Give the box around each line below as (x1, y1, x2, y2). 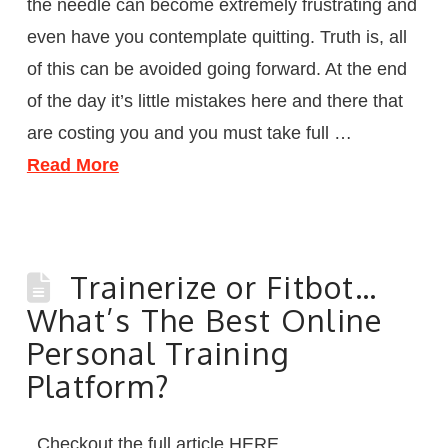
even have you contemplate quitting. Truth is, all (26, 26, 407, 47)
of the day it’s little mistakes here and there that (26, 90, 403, 111)
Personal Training (26, 333, 291, 372)
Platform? (26, 366, 171, 405)
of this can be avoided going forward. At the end (26, 58, 407, 79)
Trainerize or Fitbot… (69, 267, 378, 306)
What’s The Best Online (26, 300, 383, 339)
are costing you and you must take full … (26, 122, 352, 143)
